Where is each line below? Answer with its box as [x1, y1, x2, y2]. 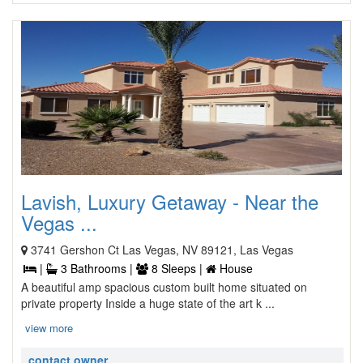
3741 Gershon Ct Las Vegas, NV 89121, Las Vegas [31, 241, 293, 258]
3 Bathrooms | [58, 260, 136, 276]
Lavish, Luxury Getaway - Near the [21, 187, 318, 216]
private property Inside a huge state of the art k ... [21, 295, 275, 311]
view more [25, 320, 73, 335]
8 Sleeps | [148, 260, 206, 276]
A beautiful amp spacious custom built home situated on [21, 279, 307, 295]
